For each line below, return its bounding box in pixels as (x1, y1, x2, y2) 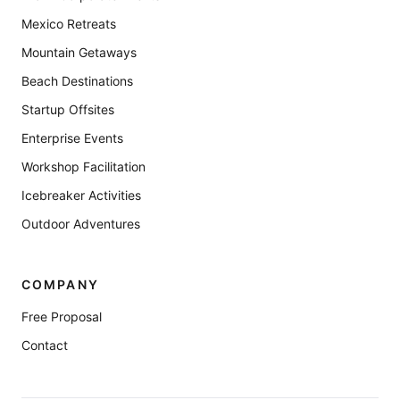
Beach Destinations (21, 73, 133, 88)
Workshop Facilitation (21, 159, 146, 174)
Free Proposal (21, 309, 102, 324)
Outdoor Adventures (21, 216, 140, 231)
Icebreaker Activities (21, 187, 141, 203)
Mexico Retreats (21, 16, 116, 31)
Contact (21, 337, 68, 353)
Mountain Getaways (21, 45, 137, 60)
